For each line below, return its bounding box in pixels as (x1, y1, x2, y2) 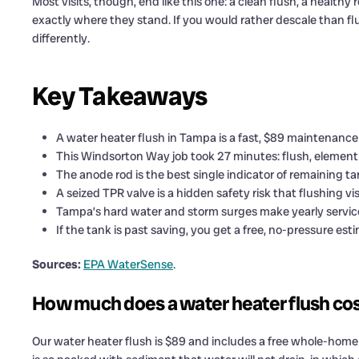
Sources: (32, 256, 81, 273)
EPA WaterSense (83, 256, 173, 273)
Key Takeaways (32, 79, 208, 114)
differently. (32, 30, 90, 47)
